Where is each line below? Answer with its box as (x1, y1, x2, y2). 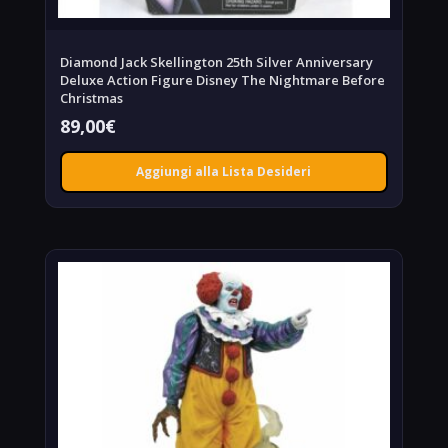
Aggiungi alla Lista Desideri (136, 163, 312, 181)
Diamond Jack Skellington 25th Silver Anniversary (59, 53, 373, 72)
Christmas (59, 89, 123, 108)
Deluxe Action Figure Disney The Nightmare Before (59, 71, 385, 90)
